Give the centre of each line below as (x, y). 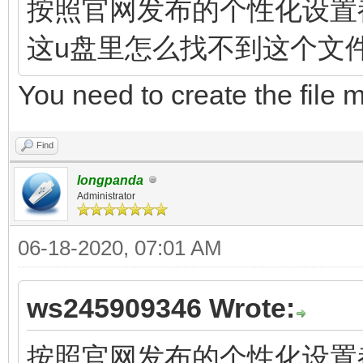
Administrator (106, 196)
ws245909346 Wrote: (161, 307)
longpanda (110, 180)
